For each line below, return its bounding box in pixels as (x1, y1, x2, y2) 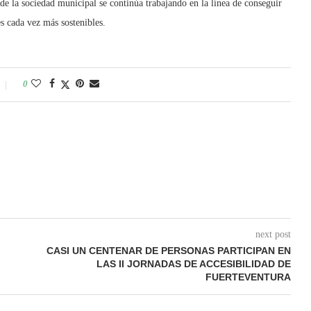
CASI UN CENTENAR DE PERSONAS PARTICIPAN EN (46, 245, 291, 257)
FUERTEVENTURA (205, 271, 291, 283)
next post (255, 229, 291, 240)
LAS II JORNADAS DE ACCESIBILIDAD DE (96, 258, 291, 270)
